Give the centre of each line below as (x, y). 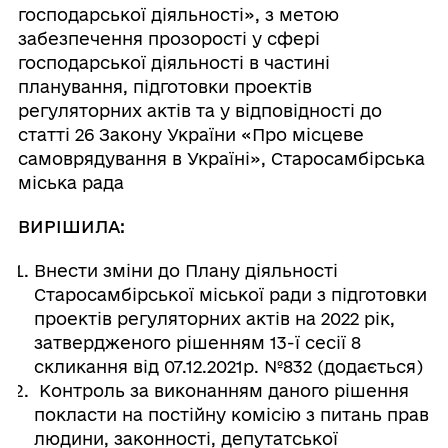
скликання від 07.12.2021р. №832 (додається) (228, 366)
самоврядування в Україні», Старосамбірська (221, 158)
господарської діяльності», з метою (178, 14)
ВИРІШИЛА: (71, 226)
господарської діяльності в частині (173, 62)
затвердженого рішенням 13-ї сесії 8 (197, 342)
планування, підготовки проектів (164, 86)
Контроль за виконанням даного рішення (221, 390)
